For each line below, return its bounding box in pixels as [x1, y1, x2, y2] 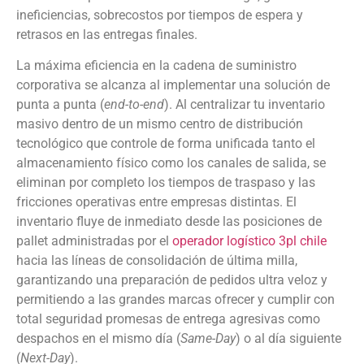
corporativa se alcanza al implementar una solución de [16, 76, 330, 93]
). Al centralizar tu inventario [164, 96, 325, 112]
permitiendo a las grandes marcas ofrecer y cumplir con [16, 291, 335, 307]
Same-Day [180, 330, 236, 346]
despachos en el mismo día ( [16, 330, 180, 346]
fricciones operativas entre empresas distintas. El [16, 193, 297, 210]
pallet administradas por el [16, 232, 172, 249]
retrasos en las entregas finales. [16, 26, 197, 42]
